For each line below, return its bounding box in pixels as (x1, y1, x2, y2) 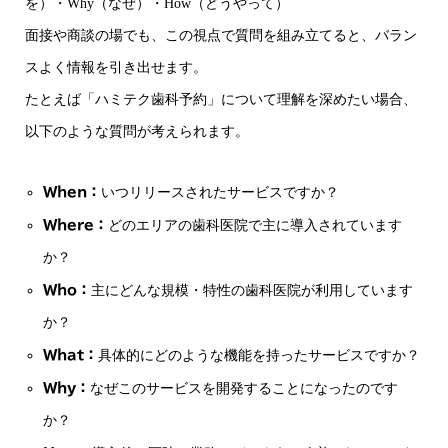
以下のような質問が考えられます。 (25, 123, 249, 139)
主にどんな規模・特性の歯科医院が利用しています (91, 282, 414, 298)
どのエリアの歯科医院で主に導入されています (108, 217, 403, 233)
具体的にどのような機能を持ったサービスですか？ (98, 347, 421, 363)
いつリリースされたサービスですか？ (101, 184, 340, 200)
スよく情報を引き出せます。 (25, 59, 207, 75)
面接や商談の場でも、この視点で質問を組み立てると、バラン (25, 27, 417, 43)
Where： (43, 217, 109, 232)
